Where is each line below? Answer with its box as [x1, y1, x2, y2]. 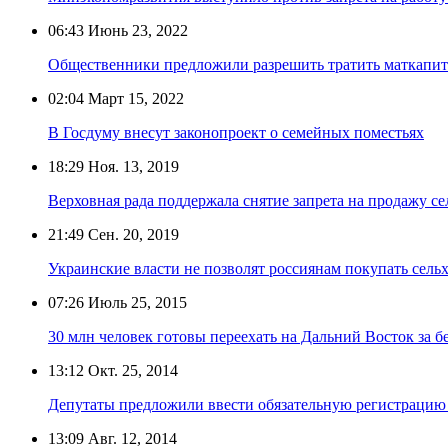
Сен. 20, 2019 [84, 225, 179, 243]
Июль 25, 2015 [84, 293, 187, 311]
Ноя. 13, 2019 [84, 157, 179, 175]
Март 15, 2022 [84, 89, 184, 107]
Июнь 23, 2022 [84, 21, 188, 39]
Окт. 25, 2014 [84, 361, 178, 379]
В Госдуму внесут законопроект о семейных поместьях [48, 123, 424, 141]
